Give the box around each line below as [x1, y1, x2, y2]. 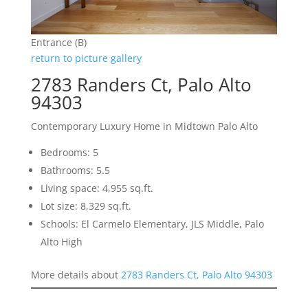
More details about [30, 268, 121, 282]
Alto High [40, 235, 82, 249]
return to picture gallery [30, 52, 142, 65]
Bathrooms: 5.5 [40, 164, 110, 177]
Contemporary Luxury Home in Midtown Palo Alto [30, 120, 258, 133]
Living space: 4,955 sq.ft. [40, 181, 153, 195]
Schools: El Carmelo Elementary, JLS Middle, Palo [40, 217, 264, 231]
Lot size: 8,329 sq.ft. [40, 199, 131, 213]
